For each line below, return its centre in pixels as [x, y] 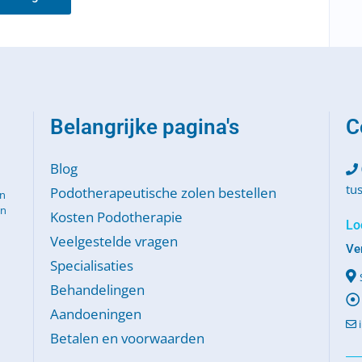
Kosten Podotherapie [116, 217]
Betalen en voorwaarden [127, 338]
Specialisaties [91, 265]
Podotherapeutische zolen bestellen [163, 192]
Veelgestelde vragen [114, 241]
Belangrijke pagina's [144, 126]
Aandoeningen [95, 314]
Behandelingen [97, 289]
